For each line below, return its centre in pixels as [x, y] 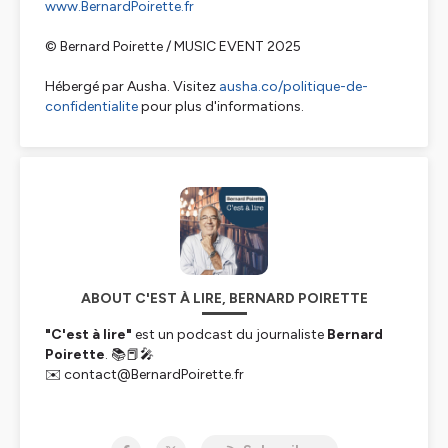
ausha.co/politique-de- [293, 86]
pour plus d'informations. [221, 106]
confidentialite [91, 106]
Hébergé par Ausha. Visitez [132, 86]
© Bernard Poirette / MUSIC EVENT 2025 [173, 46]
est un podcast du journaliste [229, 334]
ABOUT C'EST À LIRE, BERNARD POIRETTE [224, 298]
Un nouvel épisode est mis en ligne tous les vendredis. [213, 414]
